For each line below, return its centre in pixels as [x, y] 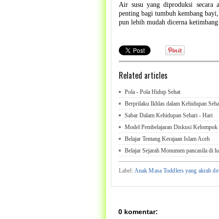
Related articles [143, 76]
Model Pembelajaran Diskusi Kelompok [171, 127]
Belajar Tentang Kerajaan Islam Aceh [167, 139]
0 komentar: [138, 211]
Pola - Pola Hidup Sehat [153, 92]
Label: [127, 171]
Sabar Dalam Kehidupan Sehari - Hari [169, 116]
